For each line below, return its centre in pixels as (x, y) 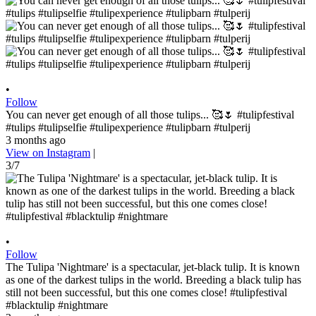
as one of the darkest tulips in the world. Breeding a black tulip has (153, 279)
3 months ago (36, 140)
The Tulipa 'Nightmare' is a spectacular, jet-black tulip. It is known (153, 267)
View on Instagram (48, 152)
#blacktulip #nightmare (57, 305)
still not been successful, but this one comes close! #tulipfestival (146, 292)
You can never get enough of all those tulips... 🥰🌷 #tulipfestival (150, 114)
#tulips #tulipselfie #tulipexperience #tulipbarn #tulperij (128, 127)
